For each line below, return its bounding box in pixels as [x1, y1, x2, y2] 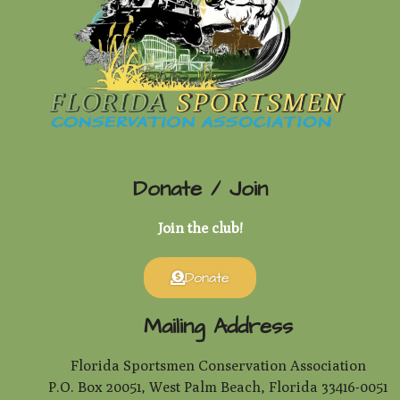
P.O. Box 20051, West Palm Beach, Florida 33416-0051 [48, 378, 387, 396]
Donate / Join [132, 173, 268, 204]
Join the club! [157, 219, 243, 237]
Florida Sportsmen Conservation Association [70, 356, 366, 374]
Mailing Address [143, 311, 293, 342]
